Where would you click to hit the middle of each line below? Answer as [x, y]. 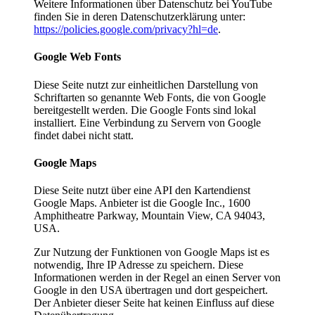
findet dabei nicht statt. [84, 135]
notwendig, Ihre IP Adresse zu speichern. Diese [139, 265]
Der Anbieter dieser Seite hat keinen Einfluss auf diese [154, 303]
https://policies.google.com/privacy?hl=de [126, 30]
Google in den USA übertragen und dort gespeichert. [151, 290]
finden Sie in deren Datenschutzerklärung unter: [140, 17]
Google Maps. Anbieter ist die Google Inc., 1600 [142, 203]
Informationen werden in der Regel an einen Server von [157, 278]
